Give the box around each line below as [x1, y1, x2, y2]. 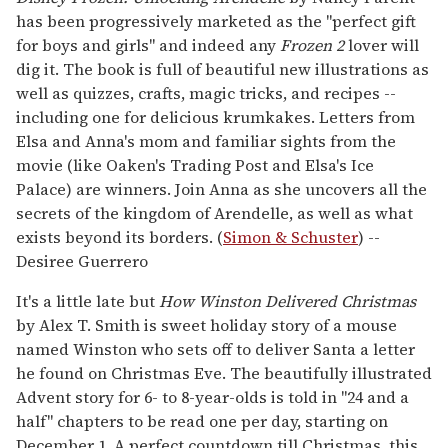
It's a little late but [16, 289, 159, 312]
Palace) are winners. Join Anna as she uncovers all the [16, 177, 427, 200]
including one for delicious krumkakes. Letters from [16, 105, 415, 128]
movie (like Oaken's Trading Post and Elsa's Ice [16, 153, 374, 176]
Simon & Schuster [223, 225, 358, 248]
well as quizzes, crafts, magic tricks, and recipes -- [16, 81, 396, 104]
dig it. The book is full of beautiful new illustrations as [16, 57, 429, 80]
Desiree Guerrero [16, 249, 148, 272]
